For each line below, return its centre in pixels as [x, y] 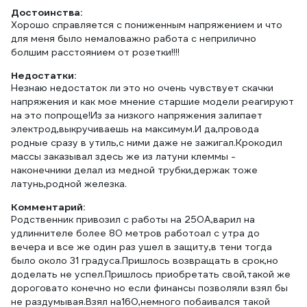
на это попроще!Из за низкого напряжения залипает [137, 115]
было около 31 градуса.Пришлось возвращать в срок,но [145, 260]
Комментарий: [48, 207]
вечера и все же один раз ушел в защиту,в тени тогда [142, 247]
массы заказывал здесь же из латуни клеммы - [123, 156]
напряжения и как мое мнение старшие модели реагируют [152, 101]
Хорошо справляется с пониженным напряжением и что [147, 25]
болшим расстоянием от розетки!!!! [95, 52]
